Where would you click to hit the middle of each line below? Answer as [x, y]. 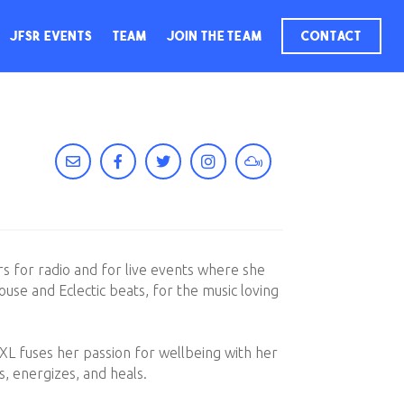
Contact [331, 36]
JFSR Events [51, 36]
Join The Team [214, 36]
